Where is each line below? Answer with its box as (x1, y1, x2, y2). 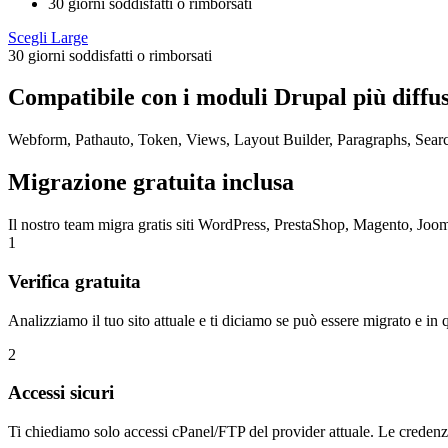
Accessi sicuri (8, 382, 114, 404)
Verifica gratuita (8, 270, 141, 292)
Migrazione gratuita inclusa (8, 169, 294, 196)
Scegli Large (8, 28, 88, 46)
